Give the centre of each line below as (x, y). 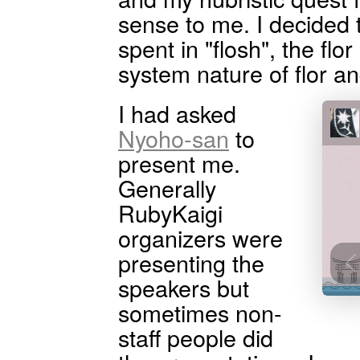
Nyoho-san (174, 138)
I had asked (177, 113)
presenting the (191, 262)
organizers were (200, 237)
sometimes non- (200, 312)
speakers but (184, 287)
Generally (167, 188)
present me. (179, 163)
